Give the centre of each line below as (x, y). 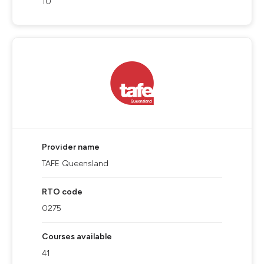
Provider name (71, 147)
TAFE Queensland (75, 164)
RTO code (62, 192)
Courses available (77, 237)
